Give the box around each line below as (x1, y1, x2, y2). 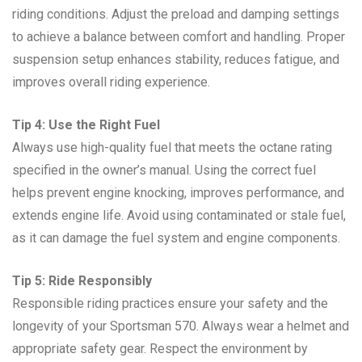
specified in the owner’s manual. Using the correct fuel (12, 162, 316, 178)
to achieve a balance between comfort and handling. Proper (12, 28, 345, 44)
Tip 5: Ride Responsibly (12, 272, 152, 288)
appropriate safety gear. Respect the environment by (12, 340, 308, 356)
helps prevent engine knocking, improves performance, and (12, 184, 344, 200)
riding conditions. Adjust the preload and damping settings (12, 6, 339, 22)
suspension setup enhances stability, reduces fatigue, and (12, 51, 339, 67)
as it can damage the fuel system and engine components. (12, 229, 340, 246)
